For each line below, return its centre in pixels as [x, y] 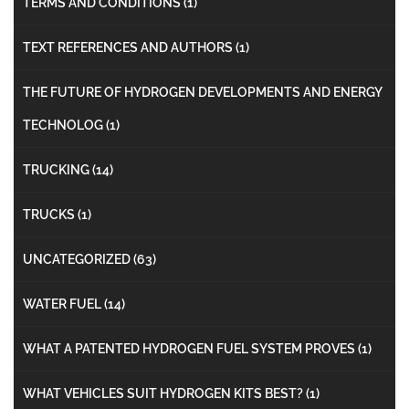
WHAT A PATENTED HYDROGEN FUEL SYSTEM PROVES [190, 348]
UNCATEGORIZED [78, 259]
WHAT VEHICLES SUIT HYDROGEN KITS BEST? [164, 393]
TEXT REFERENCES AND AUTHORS [129, 47]
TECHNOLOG [64, 125]
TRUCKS [50, 214]
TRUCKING [58, 169]
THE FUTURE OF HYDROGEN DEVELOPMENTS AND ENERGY [202, 92]
